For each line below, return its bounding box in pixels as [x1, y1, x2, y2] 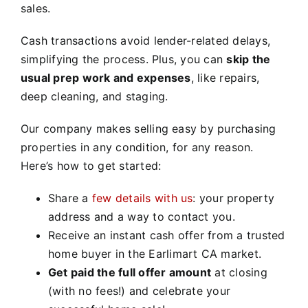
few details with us [91, 190, 193, 205]
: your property [192, 190, 275, 205]
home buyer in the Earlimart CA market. [47, 246, 262, 261]
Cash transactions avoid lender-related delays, [20, 33, 271, 47]
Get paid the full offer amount [47, 265, 212, 279]
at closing [211, 265, 267, 279]
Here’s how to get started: [20, 158, 162, 173]
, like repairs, [190, 70, 260, 85]
